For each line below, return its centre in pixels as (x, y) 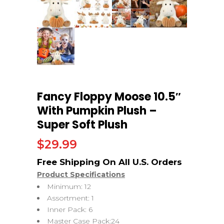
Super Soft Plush (82, 124)
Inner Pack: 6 (70, 209)
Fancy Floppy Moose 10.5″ (109, 96)
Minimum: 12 (69, 186)
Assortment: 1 (70, 198)
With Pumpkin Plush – (97, 110)
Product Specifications (81, 174)
